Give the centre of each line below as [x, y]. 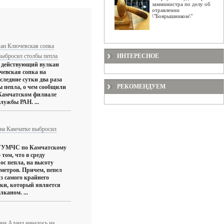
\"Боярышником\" [172, 16]
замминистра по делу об [181, 4]
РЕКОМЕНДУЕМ [141, 86]
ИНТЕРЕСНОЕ [138, 56]
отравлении [166, 10]
